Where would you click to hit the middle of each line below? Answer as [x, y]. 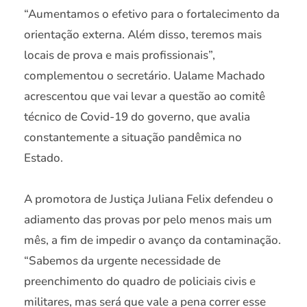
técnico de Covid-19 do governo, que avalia [137, 117]
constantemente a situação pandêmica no [133, 138]
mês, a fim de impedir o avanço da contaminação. [152, 240]
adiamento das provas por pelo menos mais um [148, 219]
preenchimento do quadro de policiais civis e [140, 281]
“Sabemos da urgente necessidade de [122, 260]
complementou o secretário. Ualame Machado [145, 76]
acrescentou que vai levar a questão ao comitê [145, 97]
